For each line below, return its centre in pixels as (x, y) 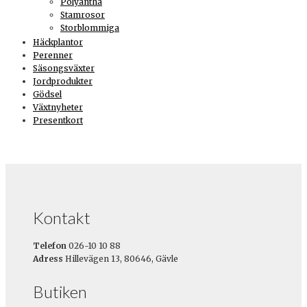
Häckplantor (58, 42)
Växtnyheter (58, 107)
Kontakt (62, 217)
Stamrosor (83, 14)
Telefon (50, 245)
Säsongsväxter (64, 68)
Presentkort (58, 120)
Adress (48, 258)
